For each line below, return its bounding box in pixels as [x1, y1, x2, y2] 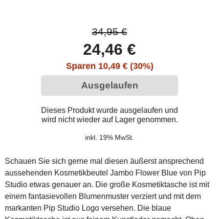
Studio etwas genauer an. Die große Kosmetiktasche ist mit [5, 180, 209, 189]
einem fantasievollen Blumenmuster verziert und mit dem [5, 192, 201, 200]
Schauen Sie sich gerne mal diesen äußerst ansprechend [5, 157, 204, 165]
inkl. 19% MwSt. [85, 133, 134, 141]
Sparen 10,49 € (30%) [66, 61, 153, 71]
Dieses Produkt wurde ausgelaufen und [41, 106, 178, 114]
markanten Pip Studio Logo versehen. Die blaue [5, 204, 171, 212]
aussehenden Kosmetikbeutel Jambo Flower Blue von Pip [5, 169, 206, 177]
